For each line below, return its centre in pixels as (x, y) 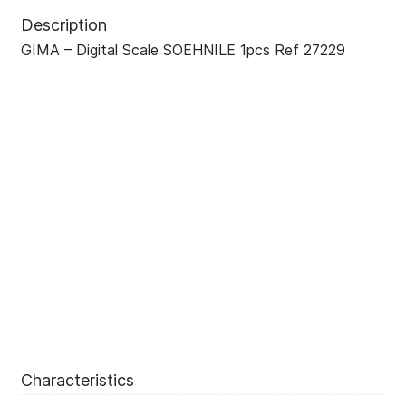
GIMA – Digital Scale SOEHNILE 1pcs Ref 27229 (184, 50)
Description (64, 25)
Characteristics (78, 381)
